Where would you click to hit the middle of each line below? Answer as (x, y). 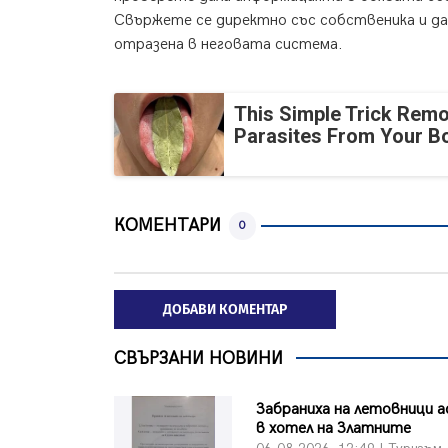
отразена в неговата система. (228, 45)
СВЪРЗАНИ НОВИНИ (198, 358)
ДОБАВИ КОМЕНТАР (225, 309)
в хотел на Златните (334, 429)
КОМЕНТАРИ (167, 226)
